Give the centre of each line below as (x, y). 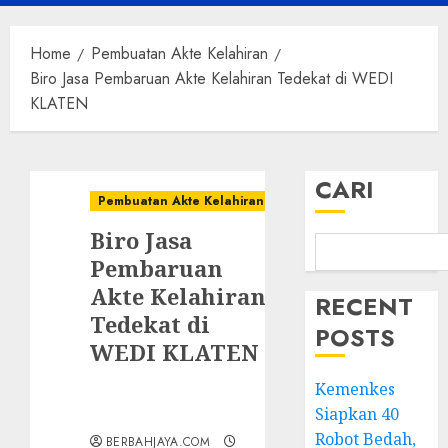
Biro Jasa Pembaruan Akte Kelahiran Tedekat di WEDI (211, 78)
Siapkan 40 (357, 414)
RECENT (364, 306)
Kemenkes (355, 389)
